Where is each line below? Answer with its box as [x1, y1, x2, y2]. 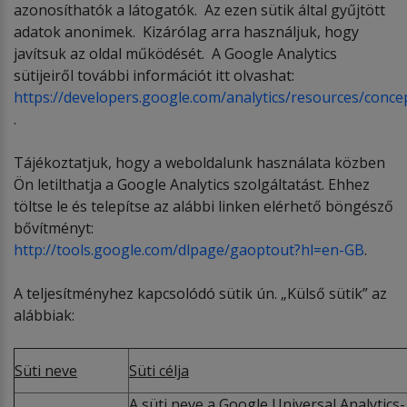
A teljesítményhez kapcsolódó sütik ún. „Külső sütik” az [14, 283, 387, 303]
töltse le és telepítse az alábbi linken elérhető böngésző [14, 195, 393, 216]
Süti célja [129, 360, 189, 381]
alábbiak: [14, 304, 74, 325]
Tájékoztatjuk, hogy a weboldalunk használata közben [14, 152, 385, 173]
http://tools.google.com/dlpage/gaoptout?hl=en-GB [14, 239, 364, 260]
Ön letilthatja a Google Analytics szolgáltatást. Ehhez [14, 174, 370, 194]
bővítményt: [14, 217, 97, 238]
